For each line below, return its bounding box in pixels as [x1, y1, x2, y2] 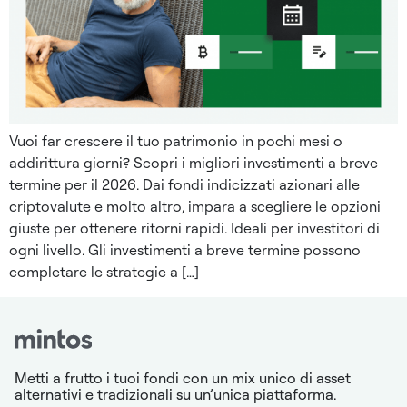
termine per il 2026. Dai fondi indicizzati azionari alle [9, 174, 360, 194]
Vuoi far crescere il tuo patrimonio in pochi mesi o [9, 131, 342, 150]
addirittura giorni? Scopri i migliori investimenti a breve [9, 153, 378, 172]
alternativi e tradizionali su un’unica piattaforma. [15, 384, 336, 403]
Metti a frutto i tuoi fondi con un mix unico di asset [15, 368, 351, 387]
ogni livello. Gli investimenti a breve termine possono [9, 240, 361, 259]
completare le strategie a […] [9, 262, 199, 281]
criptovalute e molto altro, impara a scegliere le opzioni [9, 196, 381, 215]
